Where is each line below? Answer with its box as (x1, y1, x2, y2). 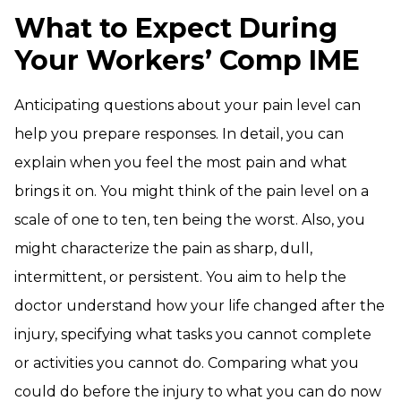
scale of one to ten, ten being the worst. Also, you (14, 211, 365, 228)
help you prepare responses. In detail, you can (14, 125, 344, 142)
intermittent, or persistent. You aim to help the (14, 269, 346, 286)
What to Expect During (14, 12, 337, 45)
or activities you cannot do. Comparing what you (14, 354, 359, 371)
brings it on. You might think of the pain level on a (14, 183, 369, 200)
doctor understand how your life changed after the (14, 297, 385, 314)
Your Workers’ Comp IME (14, 44, 360, 77)
